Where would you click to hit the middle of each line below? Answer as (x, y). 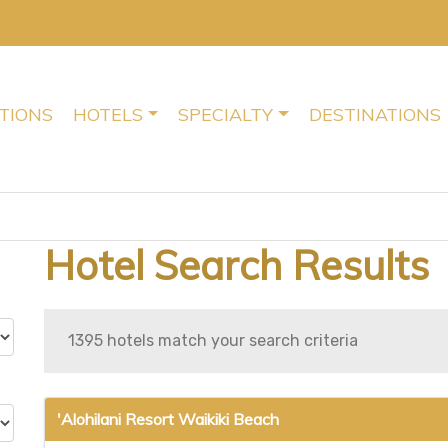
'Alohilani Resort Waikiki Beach (168, 418)
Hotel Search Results (236, 264)
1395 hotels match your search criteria (213, 340)
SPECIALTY (226, 115)
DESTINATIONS (374, 115)
